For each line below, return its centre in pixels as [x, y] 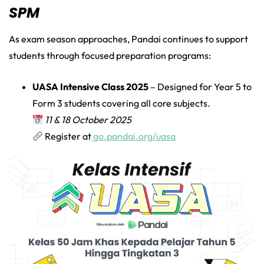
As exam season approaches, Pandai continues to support [128, 39]
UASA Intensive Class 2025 [90, 87]
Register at [67, 136]
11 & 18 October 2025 [88, 120]
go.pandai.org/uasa [135, 136]
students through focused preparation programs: [110, 56]
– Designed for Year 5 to [200, 87]
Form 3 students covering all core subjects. [121, 103]
